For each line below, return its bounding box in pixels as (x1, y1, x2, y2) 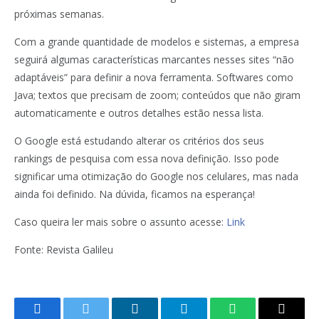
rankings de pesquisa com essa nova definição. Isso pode (14, 152, 279, 165)
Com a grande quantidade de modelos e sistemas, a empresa (14, 35, 299, 48)
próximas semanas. (14, 7, 104, 21)
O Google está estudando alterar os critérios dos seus (14, 134, 264, 147)
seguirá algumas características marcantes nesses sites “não (14, 53, 294, 66)
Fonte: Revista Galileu (14, 243, 113, 256)
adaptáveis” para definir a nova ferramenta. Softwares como (14, 70, 293, 84)
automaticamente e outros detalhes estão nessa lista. (14, 106, 263, 120)
